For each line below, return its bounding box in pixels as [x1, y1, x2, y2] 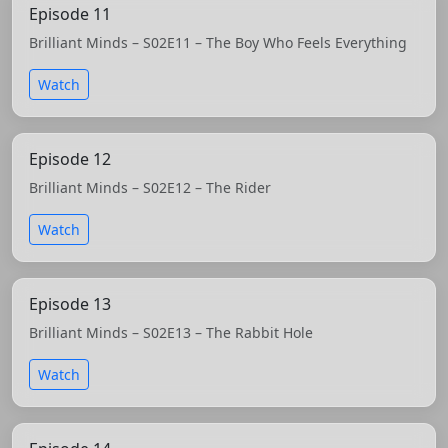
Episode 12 [29, 148, 111, 171]
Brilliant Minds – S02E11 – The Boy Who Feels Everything [29, 33, 407, 53]
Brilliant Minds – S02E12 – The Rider [29, 178, 271, 198]
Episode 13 [29, 293, 111, 316]
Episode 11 [29, 3, 111, 26]
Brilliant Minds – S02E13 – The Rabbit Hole [29, 323, 313, 343]
